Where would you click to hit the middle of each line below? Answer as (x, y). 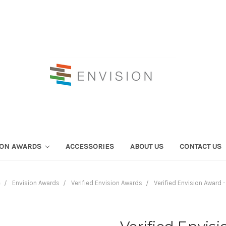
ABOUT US (147, 146)
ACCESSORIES (90, 146)
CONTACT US (201, 146)
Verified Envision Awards (107, 183)
